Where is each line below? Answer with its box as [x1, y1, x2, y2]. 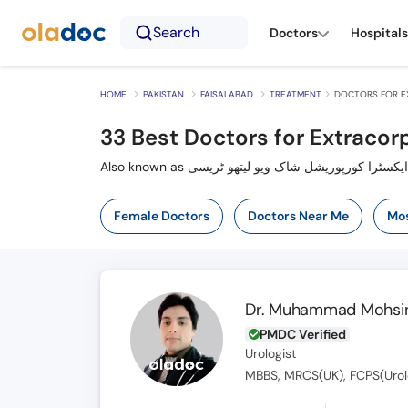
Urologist [245, 346, 297, 362]
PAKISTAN [142, 88, 184, 100]
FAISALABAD [199, 88, 253, 100]
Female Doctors [113, 208, 209, 224]
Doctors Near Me [247, 208, 349, 224]
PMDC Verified [260, 326, 347, 342]
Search [153, 23, 199, 42]
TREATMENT [269, 88, 321, 100]
